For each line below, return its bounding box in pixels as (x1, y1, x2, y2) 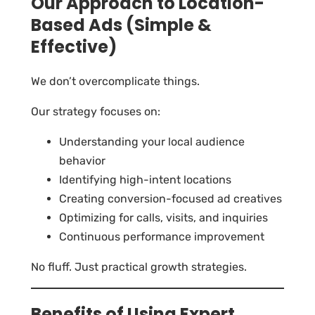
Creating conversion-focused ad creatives (59, 192, 282, 206)
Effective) (31, 35, 117, 59)
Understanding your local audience (59, 135, 245, 149)
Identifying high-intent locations (59, 173, 231, 187)
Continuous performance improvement (59, 230, 264, 244)
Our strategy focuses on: (31, 105, 160, 119)
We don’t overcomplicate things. (31, 75, 200, 89)
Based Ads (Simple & (31, 13, 212, 37)
